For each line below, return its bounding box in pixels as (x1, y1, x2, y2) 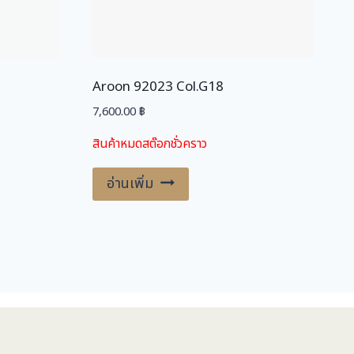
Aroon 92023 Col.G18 (92, 77, 224, 97)
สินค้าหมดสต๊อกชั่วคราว (92, 134, 207, 153)
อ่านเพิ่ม (106, 172, 153, 194)
